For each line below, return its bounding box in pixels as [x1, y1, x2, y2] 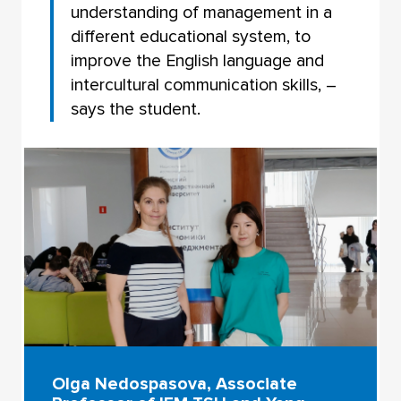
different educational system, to [71, 25, 311, 47]
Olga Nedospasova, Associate [52, 373, 298, 396]
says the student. [71, 98, 201, 120]
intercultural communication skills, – [71, 73, 337, 96]
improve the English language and [71, 49, 325, 72]
